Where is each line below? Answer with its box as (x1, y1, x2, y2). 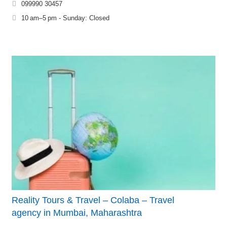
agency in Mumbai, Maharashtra (12, 207, 142, 218)
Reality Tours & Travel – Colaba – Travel (12, 195, 174, 205)
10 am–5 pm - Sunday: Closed (21, 14, 109, 22)
